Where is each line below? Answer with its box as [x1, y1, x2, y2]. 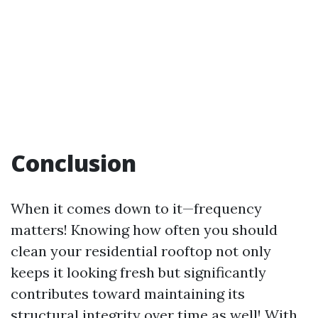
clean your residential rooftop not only [11, 242, 271, 260]
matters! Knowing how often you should [11, 221, 278, 238]
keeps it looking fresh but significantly [11, 263, 266, 281]
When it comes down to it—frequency [11, 199, 262, 217]
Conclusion [11, 148, 136, 178]
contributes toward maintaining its [11, 285, 245, 302]
